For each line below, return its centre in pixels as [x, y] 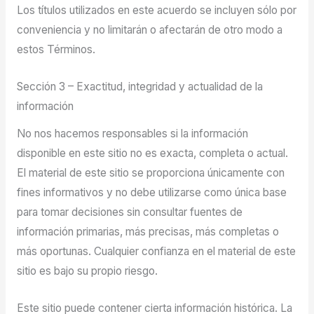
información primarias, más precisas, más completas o [148, 231]
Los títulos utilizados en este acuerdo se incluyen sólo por [156, 11]
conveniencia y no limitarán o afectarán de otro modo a [149, 30]
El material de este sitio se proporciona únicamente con [150, 172]
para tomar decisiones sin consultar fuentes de [129, 212]
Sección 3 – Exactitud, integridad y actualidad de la [139, 86]
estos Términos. [56, 50]
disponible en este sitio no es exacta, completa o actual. [152, 153]
